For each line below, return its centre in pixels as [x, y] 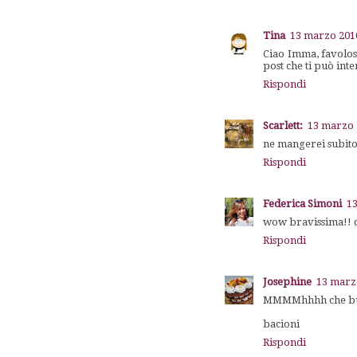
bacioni [282, 324]
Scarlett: [283, 125]
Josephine [288, 281]
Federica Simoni [303, 203]
